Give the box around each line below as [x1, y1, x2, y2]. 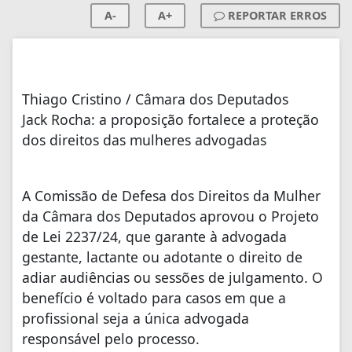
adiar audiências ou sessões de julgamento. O [22, 267, 323, 287]
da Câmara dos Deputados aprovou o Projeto [22, 206, 319, 225]
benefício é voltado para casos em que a [22, 288, 286, 307]
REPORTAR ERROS [225, 7, 327, 23]
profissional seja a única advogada [22, 308, 249, 328]
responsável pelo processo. [22, 328, 200, 348]
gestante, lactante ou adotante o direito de [22, 247, 302, 266]
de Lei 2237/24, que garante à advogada [22, 226, 287, 246]
